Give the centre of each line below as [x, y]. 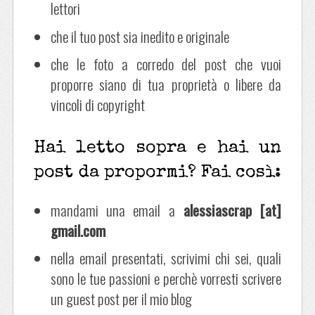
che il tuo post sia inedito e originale [140, 36]
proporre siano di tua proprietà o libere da [166, 84]
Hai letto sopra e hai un [157, 148]
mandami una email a [112, 210]
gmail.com [78, 230]
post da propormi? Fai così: [157, 172]
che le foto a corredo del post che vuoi [166, 64]
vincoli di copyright [97, 105]
